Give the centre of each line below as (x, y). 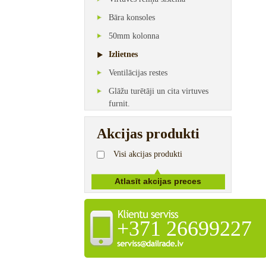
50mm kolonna (134, 36)
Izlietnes (123, 54)
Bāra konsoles (132, 18)
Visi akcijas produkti (148, 154)
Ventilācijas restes (138, 73)
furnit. (119, 104)
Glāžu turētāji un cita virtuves (158, 91)
